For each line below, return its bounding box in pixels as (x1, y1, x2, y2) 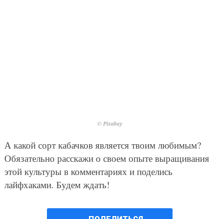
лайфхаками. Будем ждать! (4, 178, 109, 191)
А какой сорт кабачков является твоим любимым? (4, 139, 201, 152)
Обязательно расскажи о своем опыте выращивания (4, 152, 209, 165)
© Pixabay (97, 119, 122, 128)
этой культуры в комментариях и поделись (4, 165, 173, 178)
